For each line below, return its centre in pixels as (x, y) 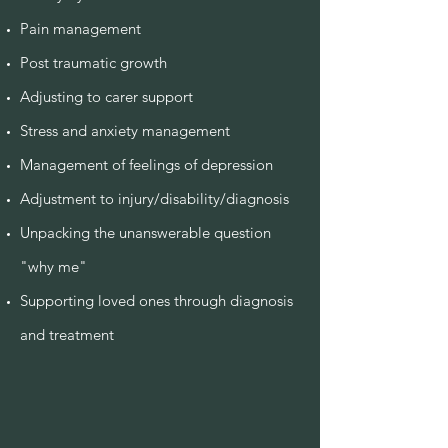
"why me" (55, 266)
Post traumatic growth (93, 62)
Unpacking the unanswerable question (145, 232)
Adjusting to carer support (106, 96)
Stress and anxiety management (125, 130)
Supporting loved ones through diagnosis (156, 300)
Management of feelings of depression (146, 164)
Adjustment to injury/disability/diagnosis (154, 198)
